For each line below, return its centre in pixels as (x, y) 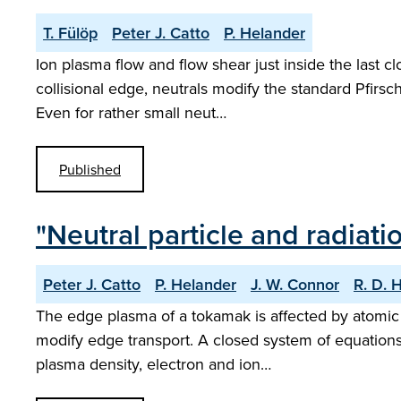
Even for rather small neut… (131, 112)
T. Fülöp (70, 33)
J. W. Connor (295, 284)
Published (90, 169)
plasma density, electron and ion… (154, 364)
